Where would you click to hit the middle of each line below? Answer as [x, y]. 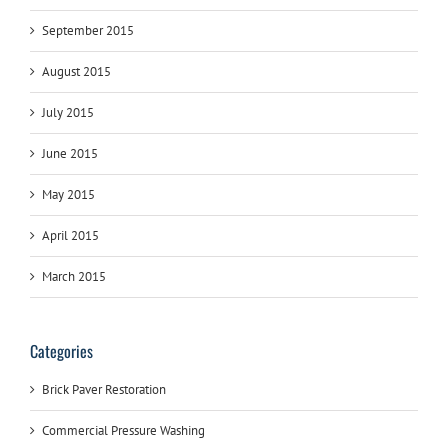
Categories [61, 350]
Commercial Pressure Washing [123, 431]
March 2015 [74, 276]
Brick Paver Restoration [104, 390]
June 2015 [70, 153]
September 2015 [88, 30]
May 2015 [68, 194]
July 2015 [68, 112]
